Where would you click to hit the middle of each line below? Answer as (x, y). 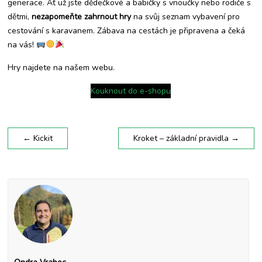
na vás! (22, 45)
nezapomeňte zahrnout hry (82, 17)
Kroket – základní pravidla (182, 138)
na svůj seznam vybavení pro (186, 17)
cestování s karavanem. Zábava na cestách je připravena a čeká (127, 31)
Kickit (42, 138)
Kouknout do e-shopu (131, 91)
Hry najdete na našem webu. (61, 68)
